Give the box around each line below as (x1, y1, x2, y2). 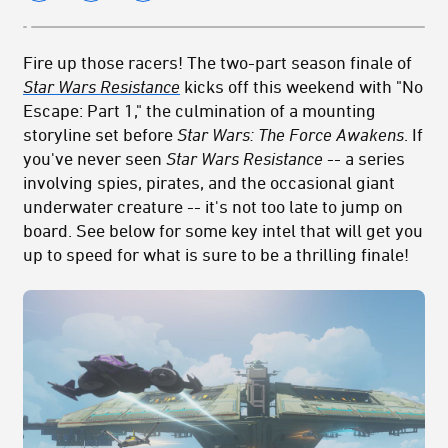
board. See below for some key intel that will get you (23, 220, 423, 241)
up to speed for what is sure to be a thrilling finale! (23, 244, 409, 265)
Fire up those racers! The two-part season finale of (23, 52, 412, 73)
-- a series (327, 148, 405, 169)
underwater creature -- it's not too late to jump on (23, 196, 403, 217)
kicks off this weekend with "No (180, 76, 423, 97)
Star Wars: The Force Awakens (177, 124, 404, 145)
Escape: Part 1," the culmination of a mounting (23, 100, 376, 121)
